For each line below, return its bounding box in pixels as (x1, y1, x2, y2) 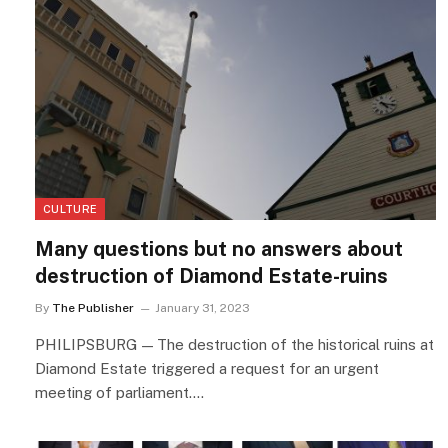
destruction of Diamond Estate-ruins (35, 263, 388, 288)
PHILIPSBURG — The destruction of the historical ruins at (35, 335, 434, 353)
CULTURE (43, 202, 98, 215)
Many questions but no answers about (35, 236, 403, 261)
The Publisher (52, 300, 134, 315)
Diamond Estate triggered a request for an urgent (35, 359, 379, 377)
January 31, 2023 (155, 300, 250, 315)
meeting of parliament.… (35, 383, 204, 401)
